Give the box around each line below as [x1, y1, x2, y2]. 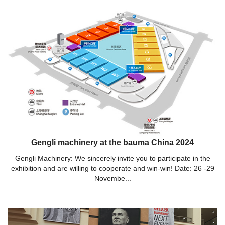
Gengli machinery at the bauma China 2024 [31, 138, 194, 147]
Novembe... [94, 174, 131, 182]
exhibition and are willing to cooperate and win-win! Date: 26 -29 [11, 164, 214, 172]
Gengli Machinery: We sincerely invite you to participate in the [15, 154, 210, 162]
